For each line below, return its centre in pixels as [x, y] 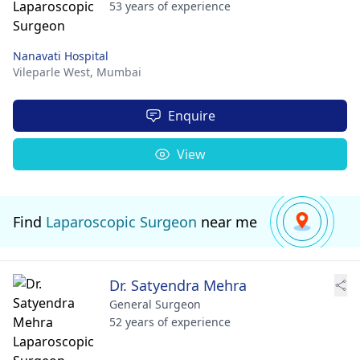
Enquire [191, 116]
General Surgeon [155, 304]
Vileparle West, [55, 72]
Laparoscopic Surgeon [121, 222]
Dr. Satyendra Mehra [178, 285]
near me [227, 222]
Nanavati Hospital [61, 56]
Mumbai [119, 72]
